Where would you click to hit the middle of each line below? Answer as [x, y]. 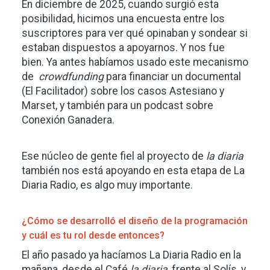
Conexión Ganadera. [69, 120]
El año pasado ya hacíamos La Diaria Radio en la [131, 255]
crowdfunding [71, 77]
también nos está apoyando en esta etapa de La [133, 171]
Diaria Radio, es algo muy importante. [108, 185]
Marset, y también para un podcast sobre [118, 105]
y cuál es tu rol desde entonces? [93, 235]
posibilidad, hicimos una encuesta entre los [123, 19]
